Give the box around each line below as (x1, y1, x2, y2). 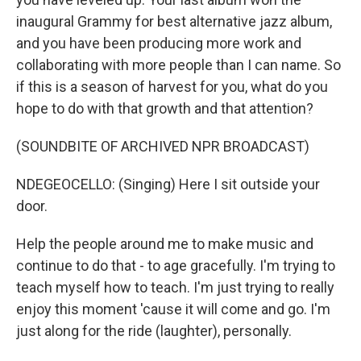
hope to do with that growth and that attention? (16, 100, 313, 117)
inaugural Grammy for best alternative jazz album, (16, 13, 332, 30)
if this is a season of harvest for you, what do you (16, 78, 328, 95)
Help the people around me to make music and (16, 235, 313, 252)
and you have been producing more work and (16, 35, 301, 52)
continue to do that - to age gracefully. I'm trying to (16, 257, 335, 274)
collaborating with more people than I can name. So (16, 56, 341, 73)
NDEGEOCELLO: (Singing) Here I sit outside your (16, 176, 320, 193)
